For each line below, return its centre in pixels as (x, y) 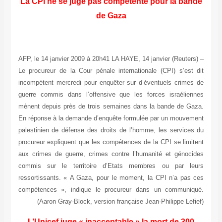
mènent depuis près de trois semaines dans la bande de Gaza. (111, 107)
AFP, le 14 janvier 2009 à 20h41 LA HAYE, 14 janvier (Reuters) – (111, 59)
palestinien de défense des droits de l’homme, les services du (111, 130)
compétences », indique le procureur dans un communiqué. (111, 190)
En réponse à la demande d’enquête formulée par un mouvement (111, 118)
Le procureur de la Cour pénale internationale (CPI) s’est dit (111, 71)
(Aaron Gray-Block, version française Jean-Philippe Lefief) (121, 202)
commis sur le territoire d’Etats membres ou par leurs (111, 166)
